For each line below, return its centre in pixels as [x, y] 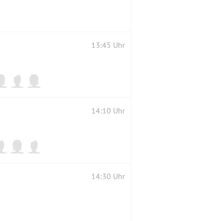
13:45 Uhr [108, 45]
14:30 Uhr [108, 176]
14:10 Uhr [108, 110]
